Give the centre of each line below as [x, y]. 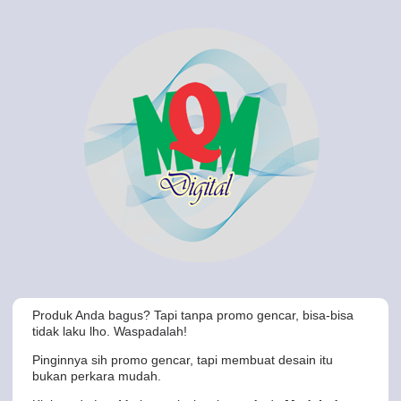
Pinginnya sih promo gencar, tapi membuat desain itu [183, 360]
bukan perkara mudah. [97, 376]
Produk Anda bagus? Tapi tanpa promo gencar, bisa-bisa [193, 315]
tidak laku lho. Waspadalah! [110, 331]
